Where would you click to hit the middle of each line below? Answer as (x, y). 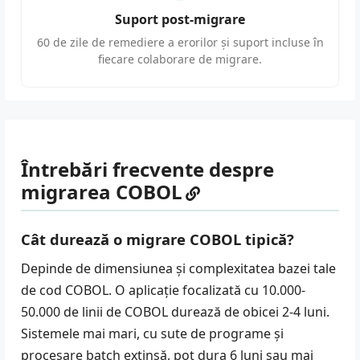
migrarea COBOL (102, 192)
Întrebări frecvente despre (147, 170)
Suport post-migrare (180, 20)
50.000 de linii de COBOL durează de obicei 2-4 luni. (175, 312)
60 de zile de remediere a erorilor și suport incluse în (180, 43)
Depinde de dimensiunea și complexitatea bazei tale (178, 269)
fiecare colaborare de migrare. (180, 59)
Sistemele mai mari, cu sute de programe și (152, 334)
